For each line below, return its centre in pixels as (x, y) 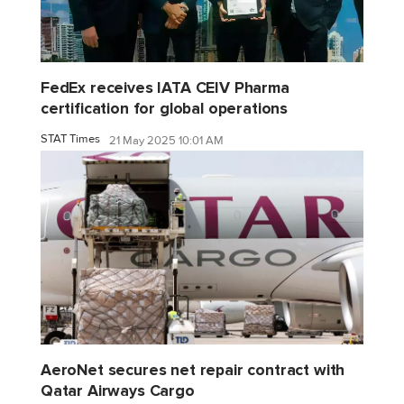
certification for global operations (165, 108)
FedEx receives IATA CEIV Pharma (165, 87)
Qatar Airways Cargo (118, 390)
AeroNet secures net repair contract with (193, 370)
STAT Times (70, 138)
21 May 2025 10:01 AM (166, 141)
